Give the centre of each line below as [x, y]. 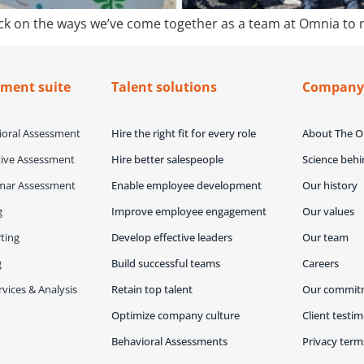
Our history [330, 185]
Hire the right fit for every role [183, 133]
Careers [321, 263]
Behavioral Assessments [169, 341]
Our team [326, 237]
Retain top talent [152, 289]
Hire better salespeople [167, 159]
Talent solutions [164, 87]
